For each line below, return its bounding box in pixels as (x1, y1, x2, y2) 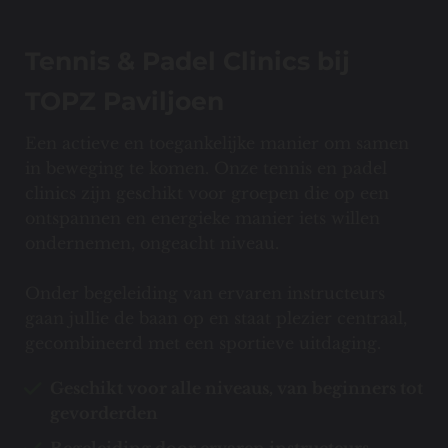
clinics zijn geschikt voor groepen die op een (25, 183, 389, 204)
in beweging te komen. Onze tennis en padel (25, 158, 387, 179)
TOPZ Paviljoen (25, 86, 224, 117)
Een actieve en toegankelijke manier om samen (25, 133, 409, 154)
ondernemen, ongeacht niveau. (25, 233, 279, 254)
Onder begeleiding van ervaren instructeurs (25, 283, 385, 304)
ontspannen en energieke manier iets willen (25, 208, 380, 229)
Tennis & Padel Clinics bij (25, 46, 350, 77)
